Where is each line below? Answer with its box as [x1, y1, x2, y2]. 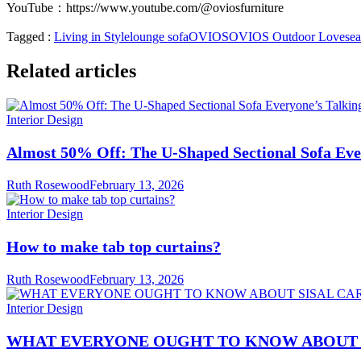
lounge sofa [130, 30, 189, 44]
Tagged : [6, 30, 54, 44]
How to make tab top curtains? [6, 238, 221, 256]
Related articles [6, 60, 136, 82]
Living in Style [54, 30, 130, 44]
